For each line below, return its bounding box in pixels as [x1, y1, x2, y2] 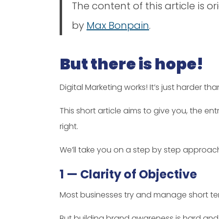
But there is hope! [60, 52, 203, 75]
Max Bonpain [87, 18, 149, 32]
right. [60, 120, 78, 132]
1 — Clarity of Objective [60, 166, 197, 182]
